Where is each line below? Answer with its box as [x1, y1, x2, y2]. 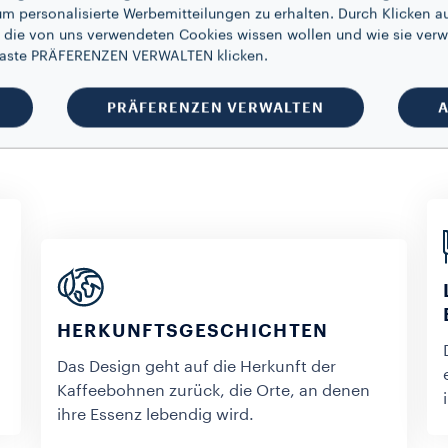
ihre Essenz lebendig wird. [56, 407, 254, 423]
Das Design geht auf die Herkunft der [56, 359, 336, 375]
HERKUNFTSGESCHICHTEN [56, 322, 329, 340]
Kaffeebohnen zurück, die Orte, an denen [56, 383, 370, 399]
